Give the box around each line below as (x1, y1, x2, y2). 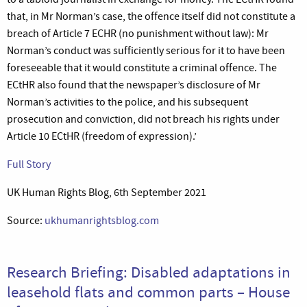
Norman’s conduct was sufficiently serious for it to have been (7, 43, 285, 58)
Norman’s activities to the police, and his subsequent (7, 95, 248, 109)
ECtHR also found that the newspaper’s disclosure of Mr (7, 77, 260, 92)
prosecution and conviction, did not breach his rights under (7, 112, 280, 126)
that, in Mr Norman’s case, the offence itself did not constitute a (7, 9, 295, 23)
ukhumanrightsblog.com (45, 213, 159, 228)
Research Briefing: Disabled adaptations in (7, 261, 291, 282)
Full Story (7, 157, 51, 171)
